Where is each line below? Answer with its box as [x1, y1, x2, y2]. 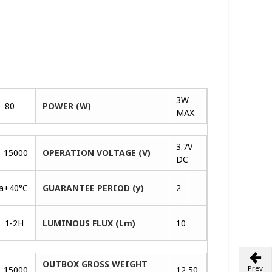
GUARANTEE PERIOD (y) [42, 182, 144, 194]
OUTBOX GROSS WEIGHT [42, 257, 148, 270]
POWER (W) [42, 100, 92, 112]
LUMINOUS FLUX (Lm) [42, 217, 136, 229]
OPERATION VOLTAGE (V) [42, 146, 151, 158]
